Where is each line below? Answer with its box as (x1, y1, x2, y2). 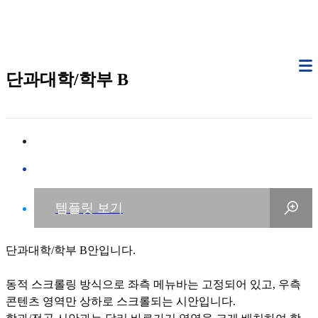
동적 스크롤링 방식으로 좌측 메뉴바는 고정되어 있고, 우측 (6, 278, 301, 290)
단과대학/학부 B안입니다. (6, 243, 136, 256)
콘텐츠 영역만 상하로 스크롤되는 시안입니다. (6, 295, 236, 307)
